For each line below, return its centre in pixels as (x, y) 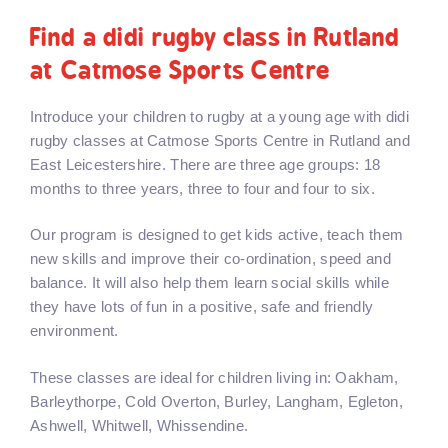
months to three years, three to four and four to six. (202, 188)
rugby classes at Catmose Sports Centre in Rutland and (220, 140)
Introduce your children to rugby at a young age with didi (220, 116)
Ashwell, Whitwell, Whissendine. (139, 425)
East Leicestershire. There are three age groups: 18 (205, 164)
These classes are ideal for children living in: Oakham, (214, 377)
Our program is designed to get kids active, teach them (217, 235)
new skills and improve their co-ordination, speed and (210, 259)
